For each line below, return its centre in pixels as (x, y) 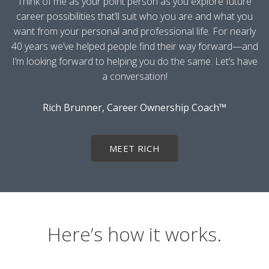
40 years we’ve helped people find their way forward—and (134, 46)
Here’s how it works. (134, 234)
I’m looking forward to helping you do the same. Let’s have (134, 61)
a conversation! (134, 76)
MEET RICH (134, 148)
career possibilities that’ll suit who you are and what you (134, 16)
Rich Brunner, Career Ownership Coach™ (134, 107)
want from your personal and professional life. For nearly (134, 31)
